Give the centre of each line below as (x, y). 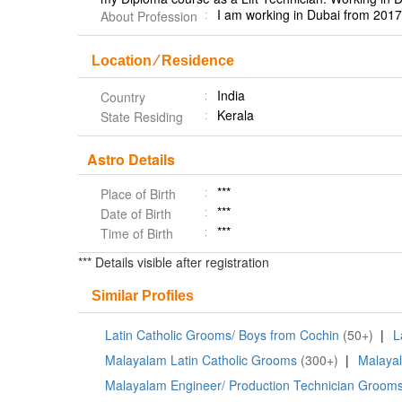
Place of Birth (138, 194)
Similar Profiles (143, 296)
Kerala (236, 115)
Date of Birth (136, 214)
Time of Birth (137, 233)
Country (123, 97)
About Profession (149, 16)
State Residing (142, 117)
